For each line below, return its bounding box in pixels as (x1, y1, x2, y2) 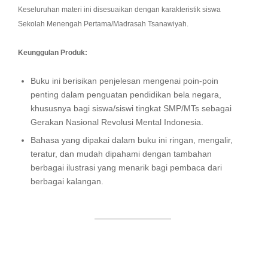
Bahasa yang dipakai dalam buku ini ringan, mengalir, (31, 135, 233, 145)
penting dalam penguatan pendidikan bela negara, (31, 90, 221, 100)
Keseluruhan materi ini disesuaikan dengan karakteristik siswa (18, 5, 221, 14)
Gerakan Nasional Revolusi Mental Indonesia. (31, 117, 203, 127)
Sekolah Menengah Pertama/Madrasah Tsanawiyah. (18, 20, 188, 29)
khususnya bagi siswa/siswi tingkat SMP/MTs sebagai (31, 103, 232, 114)
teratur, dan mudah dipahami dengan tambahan (31, 149, 212, 159)
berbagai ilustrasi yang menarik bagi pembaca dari (31, 163, 222, 173)
